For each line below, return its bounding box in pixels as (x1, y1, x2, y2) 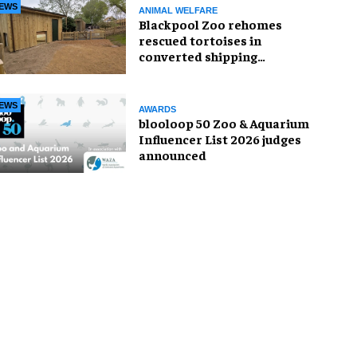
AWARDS (139, 104, 176, 114)
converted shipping (139, 47, 257, 64)
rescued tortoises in (139, 31, 261, 48)
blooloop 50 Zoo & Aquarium (139, 114, 309, 131)
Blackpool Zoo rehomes (139, 15, 282, 32)
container (139, 63, 199, 80)
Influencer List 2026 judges (139, 130, 301, 147)
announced (139, 146, 206, 163)
